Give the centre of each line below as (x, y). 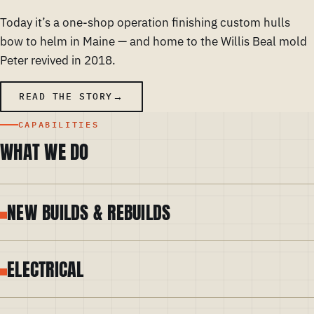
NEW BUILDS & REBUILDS (89, 213)
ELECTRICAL (46, 269)
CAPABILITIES (59, 125)
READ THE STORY (66, 97)
